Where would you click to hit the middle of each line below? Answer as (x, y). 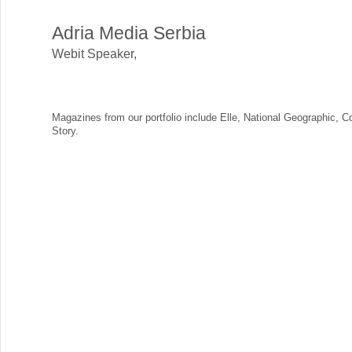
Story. (65, 130)
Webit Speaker (93, 54)
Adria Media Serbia (129, 33)
